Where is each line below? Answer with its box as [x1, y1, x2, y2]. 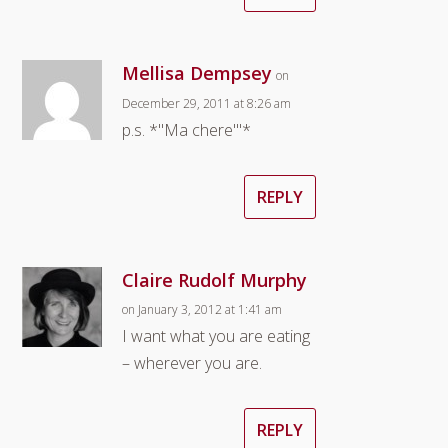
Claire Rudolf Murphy [122, 268, 308, 292]
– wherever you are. [122, 352, 263, 374]
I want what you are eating [122, 325, 311, 347]
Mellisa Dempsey [122, 61, 273, 85]
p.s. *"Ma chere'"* [122, 119, 252, 141]
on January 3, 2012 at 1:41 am [122, 301, 283, 318]
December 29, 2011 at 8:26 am [122, 95, 292, 112]
